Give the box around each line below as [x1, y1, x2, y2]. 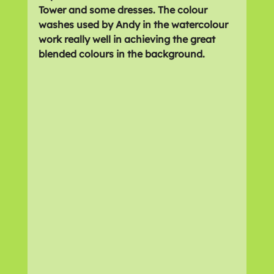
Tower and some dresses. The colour [38, 3, 210, 16]
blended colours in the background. [38, 47, 205, 60]
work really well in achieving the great [38, 32, 218, 45]
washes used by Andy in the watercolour [38, 18, 231, 31]
